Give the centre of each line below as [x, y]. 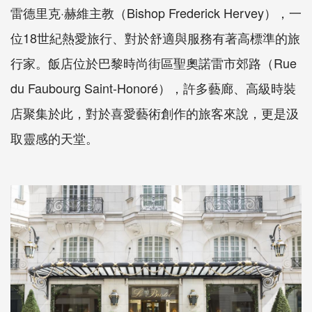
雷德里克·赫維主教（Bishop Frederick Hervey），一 [156, 13]
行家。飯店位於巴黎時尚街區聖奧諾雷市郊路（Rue [154, 63]
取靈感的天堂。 [54, 138]
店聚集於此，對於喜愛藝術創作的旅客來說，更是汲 [155, 113]
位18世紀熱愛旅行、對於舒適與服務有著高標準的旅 [155, 38]
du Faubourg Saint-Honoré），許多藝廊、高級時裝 [153, 88]
